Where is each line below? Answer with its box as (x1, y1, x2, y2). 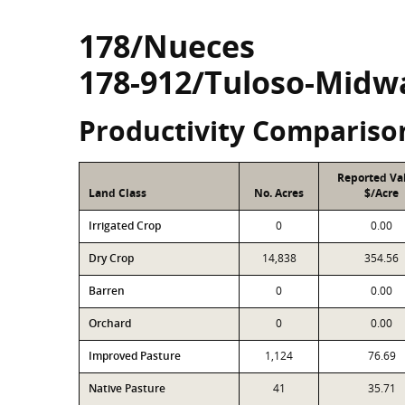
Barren (89, 283, 125, 298)
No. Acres (254, 185, 304, 201)
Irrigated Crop (89, 218, 161, 233)
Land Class (89, 185, 146, 201)
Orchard (89, 316, 131, 331)
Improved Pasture (89, 348, 181, 363)
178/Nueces (79, 25, 255, 67)
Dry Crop (89, 250, 134, 266)
